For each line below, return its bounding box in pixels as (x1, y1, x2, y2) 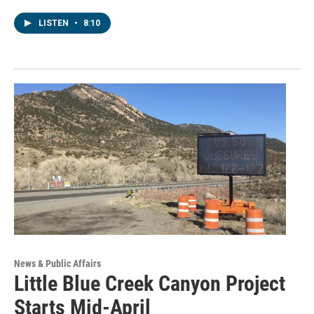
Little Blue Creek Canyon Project (14, 271, 285, 296)
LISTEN (39, 18, 71, 29)
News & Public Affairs (14, 258, 101, 270)
